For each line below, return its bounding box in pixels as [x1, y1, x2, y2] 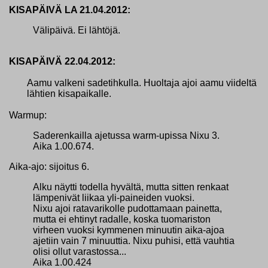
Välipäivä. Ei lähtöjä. [33, 25, 120, 35]
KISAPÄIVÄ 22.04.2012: [9, 56, 115, 66]
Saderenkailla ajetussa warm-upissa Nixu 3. [33, 130, 220, 141]
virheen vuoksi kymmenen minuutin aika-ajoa [33, 224, 224, 235]
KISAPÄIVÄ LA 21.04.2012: [9, 4, 130, 15]
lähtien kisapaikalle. [27, 88, 111, 99]
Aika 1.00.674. [33, 141, 94, 151]
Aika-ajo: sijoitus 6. [9, 161, 89, 172]
